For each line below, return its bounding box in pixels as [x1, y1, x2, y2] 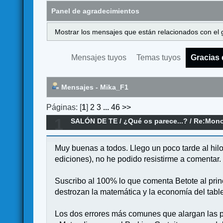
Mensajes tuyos [71, 53, 127, 62]
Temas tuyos [136, 53, 181, 62]
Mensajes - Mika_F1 [59, 83, 129, 92]
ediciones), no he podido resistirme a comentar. [55, 154, 222, 163]
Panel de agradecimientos [51, 6, 140, 15]
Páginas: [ [46, 103, 82, 111]
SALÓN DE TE [71, 117, 118, 125]
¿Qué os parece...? [123, 117, 188, 125]
